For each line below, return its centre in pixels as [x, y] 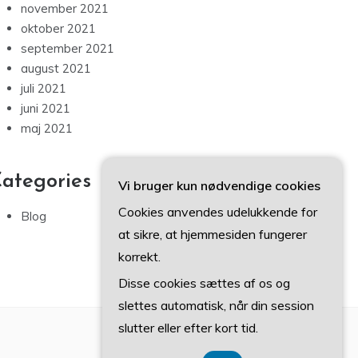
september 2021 [68, 49]
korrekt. [139, 257]
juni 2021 [46, 109]
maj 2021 [47, 129]
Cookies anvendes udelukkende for [218, 212]
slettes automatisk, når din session [216, 305]
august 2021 [56, 69]
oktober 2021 [58, 29]
